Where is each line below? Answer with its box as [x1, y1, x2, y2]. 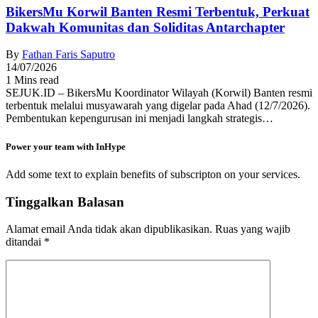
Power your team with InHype [6, 141, 126, 152]
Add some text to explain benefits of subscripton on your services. [6, 168, 300, 180]
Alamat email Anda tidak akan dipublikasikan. [6, 223, 212, 236]
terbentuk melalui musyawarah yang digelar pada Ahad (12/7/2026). [6, 99, 310, 112]
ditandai [6, 236, 44, 248]
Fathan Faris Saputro [22, 48, 115, 61]
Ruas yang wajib [215, 223, 290, 236]
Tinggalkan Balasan [6, 194, 124, 209]
